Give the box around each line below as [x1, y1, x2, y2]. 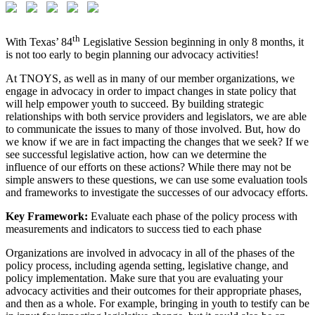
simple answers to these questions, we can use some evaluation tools [6, 174, 307, 186]
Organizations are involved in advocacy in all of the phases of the [6, 247, 295, 259]
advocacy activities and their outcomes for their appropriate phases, [6, 285, 302, 297]
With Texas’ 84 [6, 36, 72, 49]
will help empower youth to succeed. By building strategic [6, 98, 264, 110]
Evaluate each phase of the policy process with [88, 210, 297, 223]
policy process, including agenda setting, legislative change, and [6, 259, 288, 272]
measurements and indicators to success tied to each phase [6, 223, 262, 236]
